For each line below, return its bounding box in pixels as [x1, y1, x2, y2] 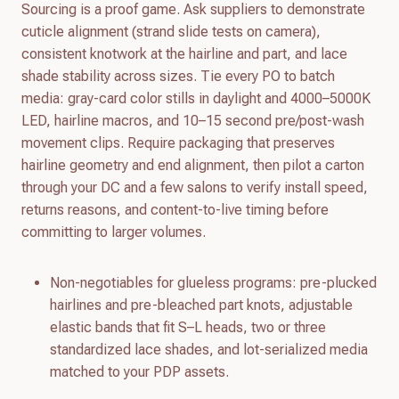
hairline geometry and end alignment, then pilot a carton [21, 156, 364, 174]
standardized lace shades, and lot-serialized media [50, 340, 368, 358]
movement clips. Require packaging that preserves [21, 134, 335, 151]
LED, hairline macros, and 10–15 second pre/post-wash [21, 111, 364, 129]
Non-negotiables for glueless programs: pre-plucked [50, 273, 377, 291]
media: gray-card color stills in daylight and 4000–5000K [21, 89, 370, 107]
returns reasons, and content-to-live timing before [21, 200, 329, 218]
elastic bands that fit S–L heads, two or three [50, 318, 326, 336]
